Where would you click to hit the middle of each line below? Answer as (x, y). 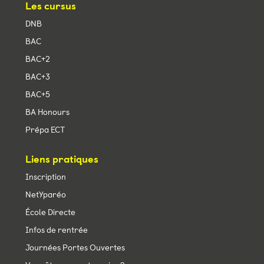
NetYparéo (45, 195)
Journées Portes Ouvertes (75, 248)
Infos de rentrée (56, 230)
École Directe (50, 212)
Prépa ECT (45, 130)
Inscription (45, 177)
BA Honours (47, 112)
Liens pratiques (62, 159)
